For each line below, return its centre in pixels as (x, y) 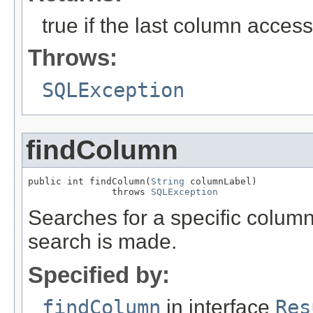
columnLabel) (221, 182)
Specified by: (99, 275)
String (168, 182)
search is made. (102, 242)
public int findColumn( (89, 182)
